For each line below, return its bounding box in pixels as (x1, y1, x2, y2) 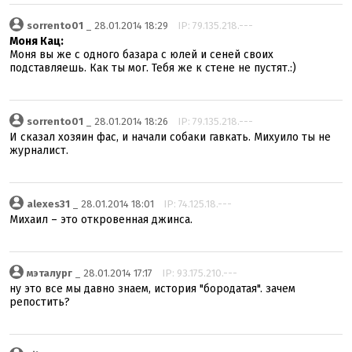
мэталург (27, 267, 72, 279)
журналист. (9, 144, 68, 157)
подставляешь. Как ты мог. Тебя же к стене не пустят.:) (9, 61, 296, 75)
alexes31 (27, 198, 70, 210)
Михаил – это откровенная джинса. (9, 213, 192, 226)
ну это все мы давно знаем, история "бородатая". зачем (9, 282, 295, 295)
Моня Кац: (9, 35, 64, 48)
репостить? (9, 295, 70, 309)
